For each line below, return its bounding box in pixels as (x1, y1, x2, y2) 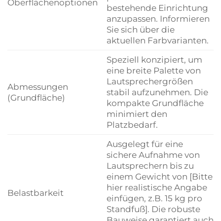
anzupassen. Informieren (106, 13, 210, 24)
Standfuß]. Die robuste (106, 204, 200, 215)
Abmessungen (7, 81, 68, 92)
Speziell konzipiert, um (106, 54, 202, 65)
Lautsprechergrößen (106, 76, 193, 87)
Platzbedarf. (106, 119, 158, 130)
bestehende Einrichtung (106, 2, 208, 13)
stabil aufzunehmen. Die (106, 87, 208, 98)
